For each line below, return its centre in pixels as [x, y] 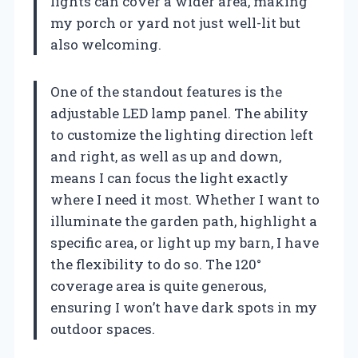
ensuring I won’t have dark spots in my [184, 307]
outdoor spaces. [103, 328]
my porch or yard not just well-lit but [175, 22]
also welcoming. [106, 44]
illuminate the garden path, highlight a [184, 221]
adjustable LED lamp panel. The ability [179, 113]
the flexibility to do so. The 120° [156, 264]
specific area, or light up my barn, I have [185, 242]
